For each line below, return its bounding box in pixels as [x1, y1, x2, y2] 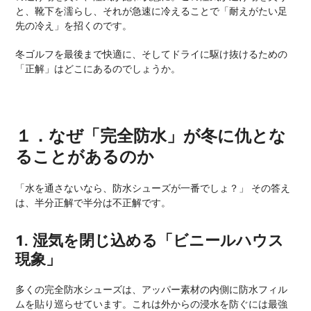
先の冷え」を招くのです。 [15, 19, 133, 32]
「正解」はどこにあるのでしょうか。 [15, 62, 181, 75]
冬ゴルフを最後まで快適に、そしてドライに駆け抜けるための [15, 47, 288, 60]
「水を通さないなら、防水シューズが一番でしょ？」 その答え [15, 181, 291, 194]
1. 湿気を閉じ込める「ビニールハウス [15, 229, 285, 250]
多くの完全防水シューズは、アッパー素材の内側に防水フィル [15, 283, 288, 296]
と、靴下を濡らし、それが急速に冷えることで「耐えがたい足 [15, 4, 288, 17]
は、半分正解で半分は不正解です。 [15, 196, 171, 209]
